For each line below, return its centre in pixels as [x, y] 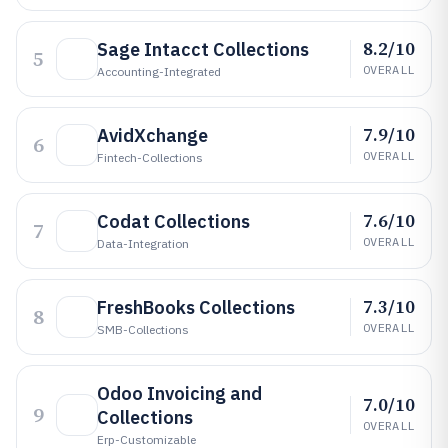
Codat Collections [173, 221]
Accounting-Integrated [159, 71]
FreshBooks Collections [196, 307]
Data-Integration [143, 243]
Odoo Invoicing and [179, 393]
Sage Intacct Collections [203, 49]
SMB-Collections [143, 329]
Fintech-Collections [150, 157]
